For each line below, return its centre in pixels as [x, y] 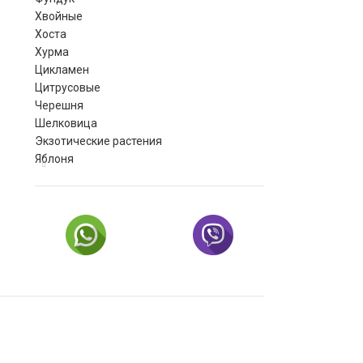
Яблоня [54, 159]
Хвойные [58, 16]
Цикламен [62, 70]
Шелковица [66, 123]
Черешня [59, 105]
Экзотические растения [98, 141]
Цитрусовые [67, 88]
